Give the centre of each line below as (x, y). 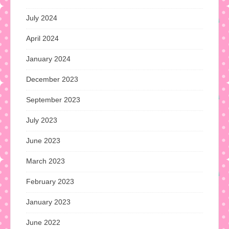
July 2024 (42, 18)
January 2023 (48, 202)
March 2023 (45, 161)
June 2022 (43, 222)
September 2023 (53, 99)
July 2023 (42, 120)
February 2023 (50, 181)
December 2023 (52, 79)
